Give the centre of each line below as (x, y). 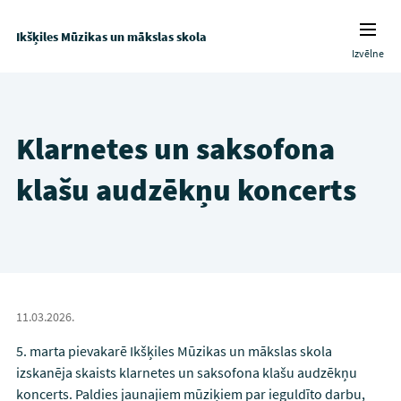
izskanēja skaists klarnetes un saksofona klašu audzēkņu (186, 372)
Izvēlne (368, 53)
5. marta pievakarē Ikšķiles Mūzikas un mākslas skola (174, 351)
